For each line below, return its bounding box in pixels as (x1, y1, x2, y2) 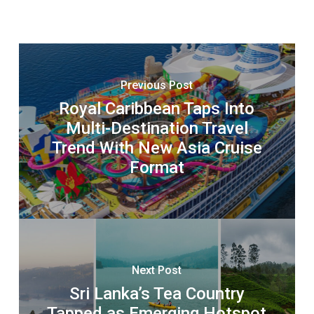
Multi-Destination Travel (65, 118, 248, 139)
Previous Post (121, 78, 193, 93)
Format (129, 158, 184, 178)
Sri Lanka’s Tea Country (69, 284, 245, 304)
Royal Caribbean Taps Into (59, 99, 255, 119)
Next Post (132, 264, 182, 278)
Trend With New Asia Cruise (51, 138, 262, 158)
